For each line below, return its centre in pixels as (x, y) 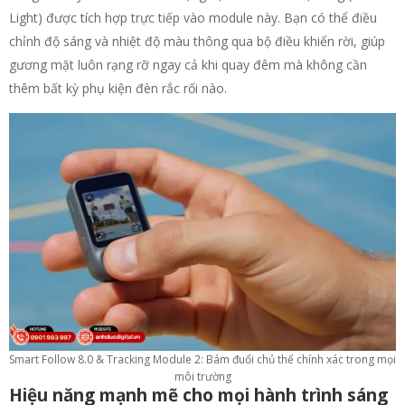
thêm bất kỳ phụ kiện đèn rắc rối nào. (118, 88)
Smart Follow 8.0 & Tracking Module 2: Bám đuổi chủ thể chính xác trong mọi (202, 360)
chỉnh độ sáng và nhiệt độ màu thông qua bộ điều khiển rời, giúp (197, 41)
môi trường (202, 377)
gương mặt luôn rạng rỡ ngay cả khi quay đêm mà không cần (188, 64)
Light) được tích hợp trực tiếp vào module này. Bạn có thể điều (193, 17)
